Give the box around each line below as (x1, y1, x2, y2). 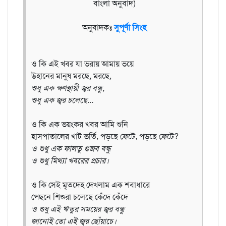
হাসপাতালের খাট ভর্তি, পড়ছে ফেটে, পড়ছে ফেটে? (31, 131, 179, 142)
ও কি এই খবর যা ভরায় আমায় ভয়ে (31, 58, 134, 69)
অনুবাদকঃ (82, 22, 114, 33)
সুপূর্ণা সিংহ (114, 22, 146, 33)
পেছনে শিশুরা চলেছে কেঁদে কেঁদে (31, 191, 128, 202)
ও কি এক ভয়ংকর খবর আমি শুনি (31, 119, 128, 130)
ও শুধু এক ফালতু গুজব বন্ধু (31, 143, 111, 154)
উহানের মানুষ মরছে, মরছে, (31, 70, 111, 81)
